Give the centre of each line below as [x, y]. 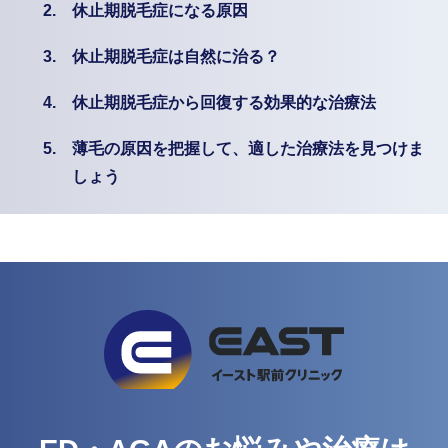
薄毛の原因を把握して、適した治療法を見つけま [247, 148]
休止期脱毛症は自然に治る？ [175, 56]
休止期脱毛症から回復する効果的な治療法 [223, 102]
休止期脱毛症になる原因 [159, 11]
